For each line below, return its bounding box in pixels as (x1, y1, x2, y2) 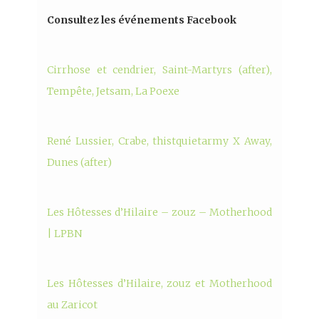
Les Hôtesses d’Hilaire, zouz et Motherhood (47, 277, 272, 291)
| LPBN (47, 227, 83, 241)
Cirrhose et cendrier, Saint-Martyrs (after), (47, 63, 272, 77)
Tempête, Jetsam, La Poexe (47, 85, 180, 98)
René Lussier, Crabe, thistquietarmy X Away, (47, 135, 272, 148)
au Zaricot (47, 298, 98, 312)
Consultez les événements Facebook (47, 14, 237, 27)
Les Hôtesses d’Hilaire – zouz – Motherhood (47, 206, 272, 219)
